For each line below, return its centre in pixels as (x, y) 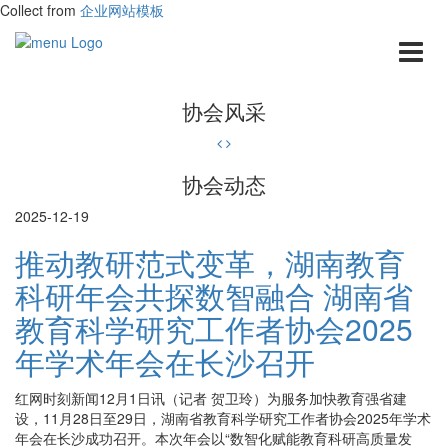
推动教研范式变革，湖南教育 (210, 262)
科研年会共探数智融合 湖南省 (214, 295)
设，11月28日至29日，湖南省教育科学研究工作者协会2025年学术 (223, 418)
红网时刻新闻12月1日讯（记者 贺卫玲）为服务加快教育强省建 (211, 398)
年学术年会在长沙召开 (165, 361)
